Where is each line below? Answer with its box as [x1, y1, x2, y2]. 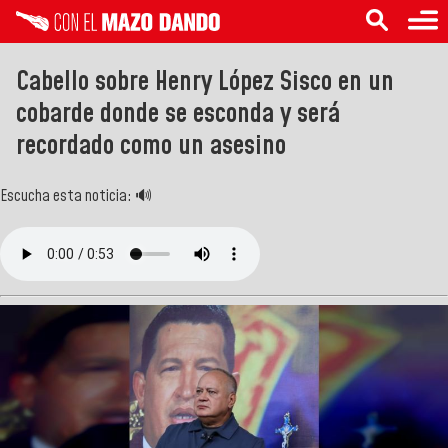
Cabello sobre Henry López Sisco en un [16, 62, 394, 101]
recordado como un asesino [16, 126, 286, 165]
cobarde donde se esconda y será [16, 94, 340, 133]
